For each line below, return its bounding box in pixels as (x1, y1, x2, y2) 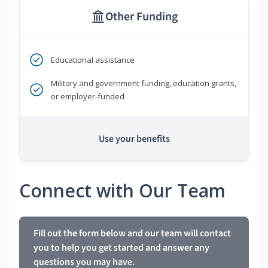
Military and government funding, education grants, (51, 78, 236, 89)
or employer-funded (51, 91, 124, 102)
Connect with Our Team (19, 178, 226, 203)
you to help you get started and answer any (33, 241, 209, 255)
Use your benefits (98, 132, 170, 146)
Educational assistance (51, 54, 135, 66)
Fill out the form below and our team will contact (33, 227, 231, 240)
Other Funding (105, 8, 178, 26)
